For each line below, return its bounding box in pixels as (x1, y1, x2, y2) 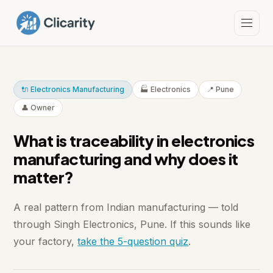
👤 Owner (21, 103, 55, 113)
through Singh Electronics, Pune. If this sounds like (13, 218, 251, 231)
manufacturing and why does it (13, 149, 238, 169)
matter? (13, 167, 74, 188)
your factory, (13, 235, 78, 248)
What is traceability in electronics (13, 130, 255, 151)
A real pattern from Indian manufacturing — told (13, 201, 239, 214)
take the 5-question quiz (77, 235, 189, 248)
